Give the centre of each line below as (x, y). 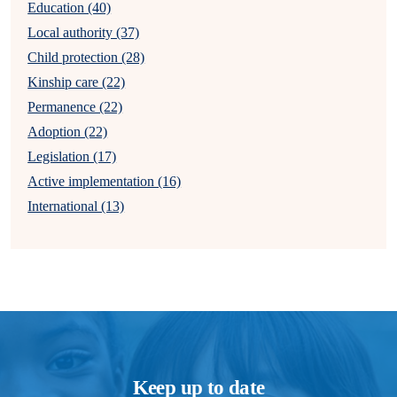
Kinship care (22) (77, 82)
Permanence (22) (75, 107)
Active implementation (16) (105, 181)
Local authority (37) (84, 32)
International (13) (76, 206)
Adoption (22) (68, 132)
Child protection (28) (86, 57)
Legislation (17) (72, 156)
